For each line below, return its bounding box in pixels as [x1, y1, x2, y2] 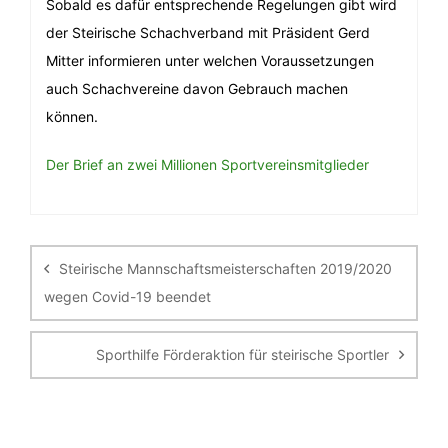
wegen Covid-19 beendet [44, 288, 211, 305]
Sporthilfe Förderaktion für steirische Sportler [96, 346, 389, 363]
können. [46, 108, 98, 125]
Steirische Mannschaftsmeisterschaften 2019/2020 [59, 260, 392, 277]
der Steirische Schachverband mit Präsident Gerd [46, 24, 370, 41]
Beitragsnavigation [29, 212, 199, 235]
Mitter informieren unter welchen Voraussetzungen [46, 52, 374, 69]
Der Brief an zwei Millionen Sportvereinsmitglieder [46, 156, 369, 173]
